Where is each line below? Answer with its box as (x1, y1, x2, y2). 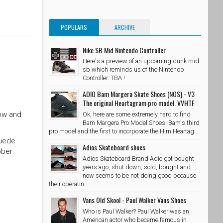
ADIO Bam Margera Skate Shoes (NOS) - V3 (83, 89, 195, 100)
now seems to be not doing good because (83, 171, 196, 179)
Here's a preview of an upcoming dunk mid (83, 57, 199, 65)
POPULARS (61, 22, 88, 31)
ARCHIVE (114, 22, 135, 31)
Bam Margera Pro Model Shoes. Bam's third (83, 119, 200, 127)
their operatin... (49, 180, 89, 188)
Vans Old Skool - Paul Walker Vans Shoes (83, 194, 186, 205)
